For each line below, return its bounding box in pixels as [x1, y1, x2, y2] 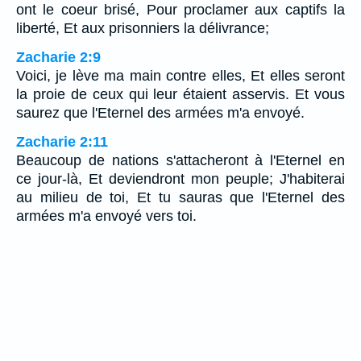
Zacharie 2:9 [16, 48, 101, 65]
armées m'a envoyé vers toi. [16, 207, 197, 224]
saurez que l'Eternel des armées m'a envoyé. [16, 104, 305, 121]
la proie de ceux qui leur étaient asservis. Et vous [16, 85, 345, 102]
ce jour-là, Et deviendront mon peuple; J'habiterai [16, 170, 345, 187]
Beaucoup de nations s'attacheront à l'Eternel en [16, 151, 345, 168]
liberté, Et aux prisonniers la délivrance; [16, 19, 269, 36]
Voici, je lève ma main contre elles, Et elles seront [16, 67, 345, 84]
